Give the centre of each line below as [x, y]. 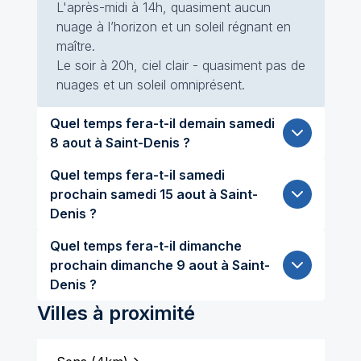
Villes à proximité [116, 313]
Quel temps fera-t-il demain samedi [139, 123]
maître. [75, 46]
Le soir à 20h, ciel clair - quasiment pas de [180, 65]
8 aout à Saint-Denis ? [120, 143]
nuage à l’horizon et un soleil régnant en [173, 27]
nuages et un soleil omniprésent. [150, 85]
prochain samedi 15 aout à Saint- [80, 194]
